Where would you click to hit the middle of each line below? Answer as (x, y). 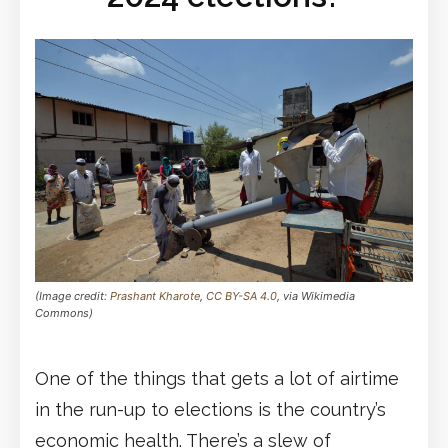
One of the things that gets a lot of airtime (217, 378)
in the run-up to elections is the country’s (210, 409)
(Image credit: (72, 295)
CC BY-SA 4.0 (241, 295)
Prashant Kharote (155, 295)
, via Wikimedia (316, 295)
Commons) (64, 312)
